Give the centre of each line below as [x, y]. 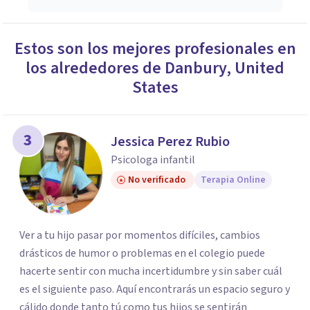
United [259, 68]
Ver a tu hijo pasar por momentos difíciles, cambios [140, 235]
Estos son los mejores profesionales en [155, 49]
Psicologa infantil [153, 160]
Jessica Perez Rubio [170, 142]
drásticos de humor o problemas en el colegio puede [142, 253]
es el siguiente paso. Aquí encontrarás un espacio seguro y [155, 289]
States [155, 88]
